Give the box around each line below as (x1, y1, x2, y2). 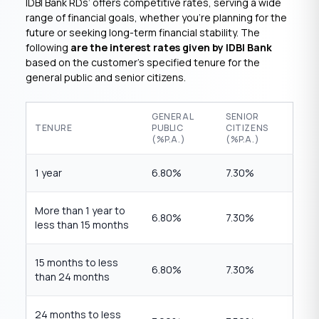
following (26, 41, 70, 54)
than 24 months (35, 270, 110, 283)
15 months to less (35, 256, 118, 269)
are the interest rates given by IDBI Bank (70, 41, 272, 54)
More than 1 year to (35, 204, 125, 217)
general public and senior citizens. (26, 70, 186, 84)
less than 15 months (35, 218, 129, 231)
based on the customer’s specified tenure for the (26, 56, 260, 69)
